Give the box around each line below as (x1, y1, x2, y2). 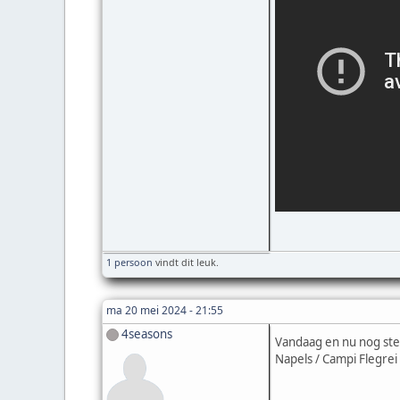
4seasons (121, 325, 172, 342)
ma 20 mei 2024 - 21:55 (106, 302, 223, 318)
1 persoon (106, 254, 153, 269)
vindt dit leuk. (153, 254, 219, 269)
